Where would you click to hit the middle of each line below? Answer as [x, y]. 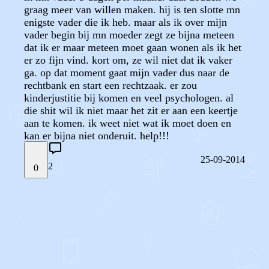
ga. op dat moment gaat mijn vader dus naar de [127, 73]
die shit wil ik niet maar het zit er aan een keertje [131, 110]
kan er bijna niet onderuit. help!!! [97, 136]
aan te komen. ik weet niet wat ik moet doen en [128, 123]
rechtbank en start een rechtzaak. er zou [110, 85]
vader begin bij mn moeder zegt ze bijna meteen [129, 35]
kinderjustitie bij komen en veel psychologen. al [129, 98]
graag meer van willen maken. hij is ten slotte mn [132, 10]
